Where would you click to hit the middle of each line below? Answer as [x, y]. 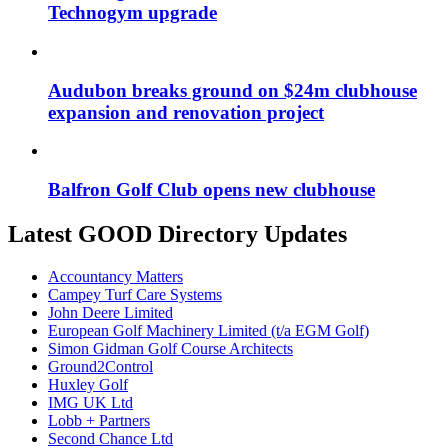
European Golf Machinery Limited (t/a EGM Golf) [208, 330]
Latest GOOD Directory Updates [177, 234]
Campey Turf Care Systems [135, 294]
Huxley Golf [88, 384]
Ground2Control [100, 366]
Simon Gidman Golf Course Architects [170, 348]
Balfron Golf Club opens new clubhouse [211, 190]
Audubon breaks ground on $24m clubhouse [232, 90]
